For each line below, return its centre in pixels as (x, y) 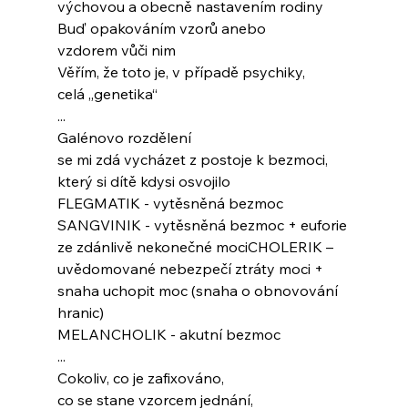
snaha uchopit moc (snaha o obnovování (199, 291)
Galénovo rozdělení (124, 138)
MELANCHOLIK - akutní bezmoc (168, 335)
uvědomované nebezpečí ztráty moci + (192, 269)
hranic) (80, 313)
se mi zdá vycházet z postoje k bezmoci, (192, 160)
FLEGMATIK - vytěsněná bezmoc (170, 204)
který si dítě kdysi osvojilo (143, 182)
